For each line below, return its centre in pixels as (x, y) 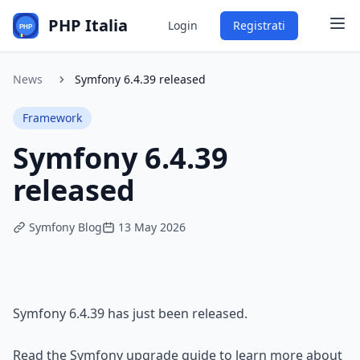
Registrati (259, 25)
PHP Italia (88, 25)
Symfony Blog (65, 227)
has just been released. (176, 313)
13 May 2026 (152, 227)
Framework (52, 118)
